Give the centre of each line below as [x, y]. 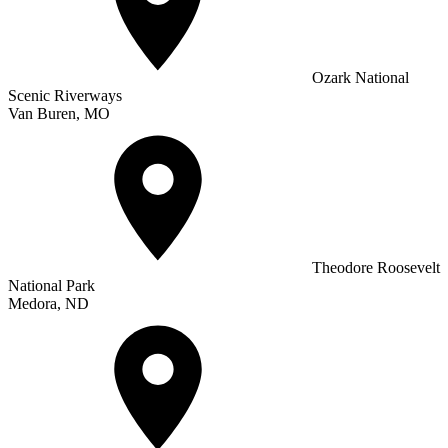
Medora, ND [48, 303]
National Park [51, 285]
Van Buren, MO [59, 113]
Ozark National [358, 77]
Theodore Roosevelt [374, 267]
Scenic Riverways [65, 95]
